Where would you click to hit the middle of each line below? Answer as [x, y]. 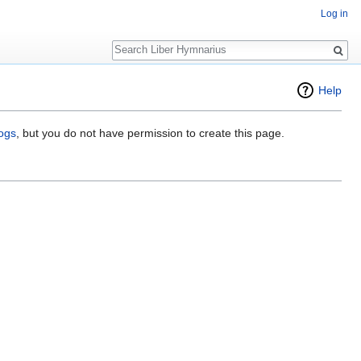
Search [138, 41]
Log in [334, 14]
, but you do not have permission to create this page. [150, 133]
